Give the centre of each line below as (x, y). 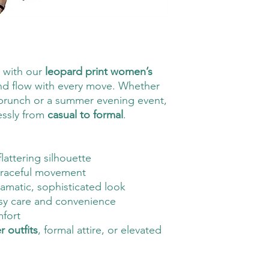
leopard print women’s (99, 71)
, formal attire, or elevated (100, 230)
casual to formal (85, 114)
